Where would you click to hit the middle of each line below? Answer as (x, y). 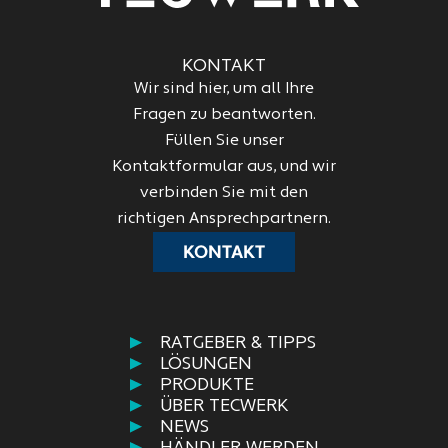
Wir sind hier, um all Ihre (224, 89)
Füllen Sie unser (224, 141)
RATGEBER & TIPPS (237, 343)
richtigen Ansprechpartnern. (224, 219)
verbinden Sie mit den (224, 193)
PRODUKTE (206, 385)
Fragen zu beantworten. (224, 115)
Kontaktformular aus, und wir (224, 167)
